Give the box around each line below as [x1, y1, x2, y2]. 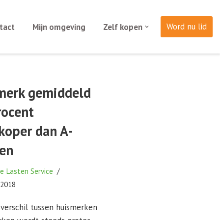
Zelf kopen [103, 21, 142, 32]
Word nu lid [166, 21, 207, 32]
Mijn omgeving [32, 21, 85, 32]
